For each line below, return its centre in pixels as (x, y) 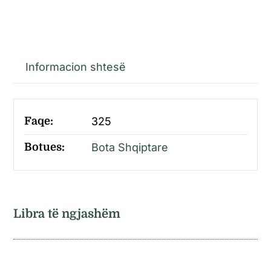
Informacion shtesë (76, 67)
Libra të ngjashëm (67, 214)
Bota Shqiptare (129, 147)
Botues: (44, 147)
